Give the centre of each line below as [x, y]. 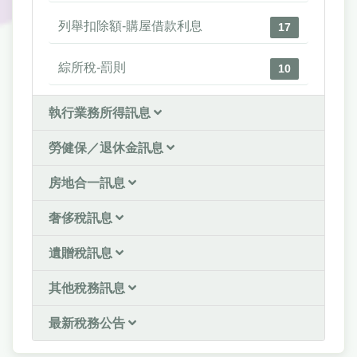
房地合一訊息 [88, 183]
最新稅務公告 [88, 324]
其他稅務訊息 [88, 288]
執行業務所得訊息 [101, 113]
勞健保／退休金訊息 [108, 148]
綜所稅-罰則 [92, 68]
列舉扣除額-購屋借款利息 [130, 26]
